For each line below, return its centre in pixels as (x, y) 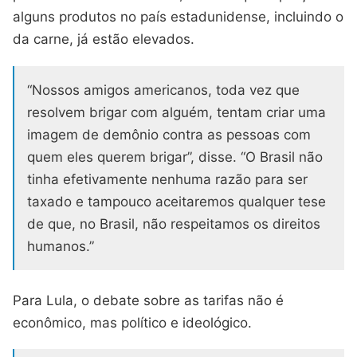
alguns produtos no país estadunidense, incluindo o (178, 16)
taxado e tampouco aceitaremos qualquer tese (177, 201)
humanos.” (61, 246)
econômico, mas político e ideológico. (132, 322)
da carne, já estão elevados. (104, 39)
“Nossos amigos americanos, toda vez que (163, 90)
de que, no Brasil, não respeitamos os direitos (174, 224)
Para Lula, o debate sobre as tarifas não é (148, 300)
